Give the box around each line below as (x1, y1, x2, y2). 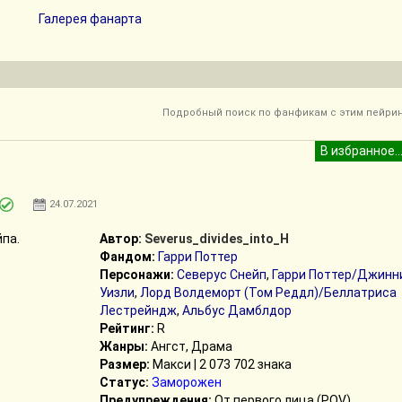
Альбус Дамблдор (181, 303, 292, 318)
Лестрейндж (99, 303, 177, 318)
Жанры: (99, 339, 148, 354)
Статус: (99, 375, 149, 389)
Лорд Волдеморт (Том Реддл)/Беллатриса (139, 285, 397, 300)
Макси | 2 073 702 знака (149, 357, 292, 371)
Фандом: (99, 249, 155, 264)
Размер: (99, 357, 150, 371)
